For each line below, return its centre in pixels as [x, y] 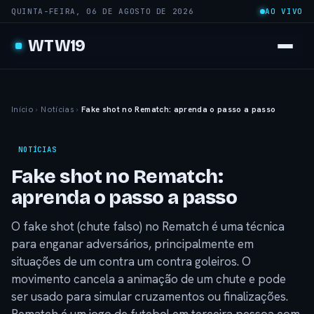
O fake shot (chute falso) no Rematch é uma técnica [148, 226]
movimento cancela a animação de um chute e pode [149, 279]
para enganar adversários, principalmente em [132, 244]
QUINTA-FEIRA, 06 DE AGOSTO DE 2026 [103, 11]
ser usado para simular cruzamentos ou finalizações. [150, 296]
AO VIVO [284, 11]
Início [23, 109]
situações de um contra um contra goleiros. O [131, 261]
